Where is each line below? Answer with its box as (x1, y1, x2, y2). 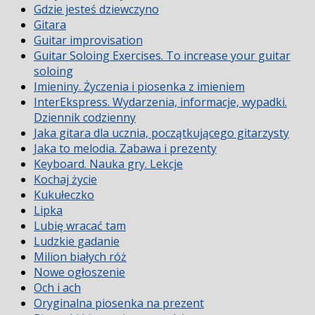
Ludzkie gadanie (34, 233, 120, 249)
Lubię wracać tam (34, 217, 126, 233)
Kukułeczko (34, 186, 94, 202)
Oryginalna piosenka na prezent (34, 295, 204, 311)
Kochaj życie (34, 171, 97, 187)
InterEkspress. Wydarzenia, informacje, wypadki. (34, 94, 287, 110)
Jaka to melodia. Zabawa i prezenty (34, 140, 217, 156)
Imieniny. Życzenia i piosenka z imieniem (34, 78, 245, 94)
